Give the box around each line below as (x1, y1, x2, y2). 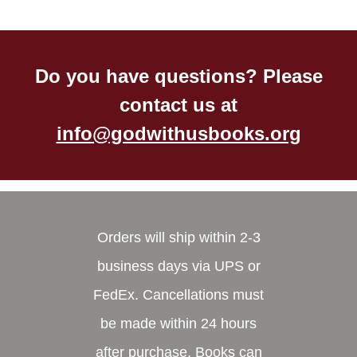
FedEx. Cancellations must (93, 286, 264, 303)
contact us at (120, 94, 237, 116)
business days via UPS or (96, 257, 261, 274)
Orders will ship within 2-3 (96, 229, 261, 245)
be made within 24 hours (100, 315, 257, 331)
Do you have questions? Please (34, 65, 323, 88)
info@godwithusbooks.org (56, 123, 301, 145)
